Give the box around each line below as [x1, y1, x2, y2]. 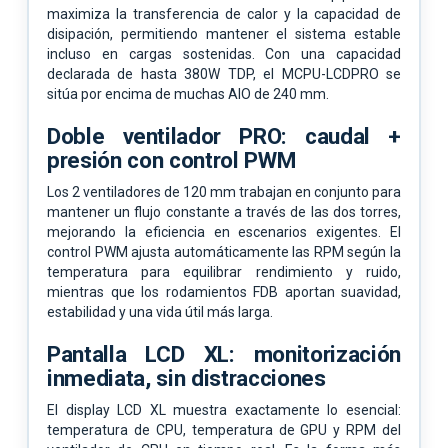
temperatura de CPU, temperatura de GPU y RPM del [47, 421, 401, 438]
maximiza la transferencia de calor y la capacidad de [47, 5, 401, 22]
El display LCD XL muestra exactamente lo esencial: [47, 401, 401, 418]
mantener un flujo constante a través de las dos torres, [47, 203, 401, 220]
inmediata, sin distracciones [47, 364, 326, 391]
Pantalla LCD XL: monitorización [47, 340, 401, 367]
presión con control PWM [47, 146, 296, 173]
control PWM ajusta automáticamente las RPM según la [47, 243, 401, 260]
